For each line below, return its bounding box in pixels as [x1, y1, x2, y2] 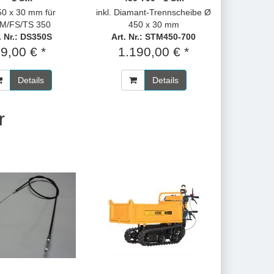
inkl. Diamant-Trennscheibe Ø [96, 7, 212, 17]
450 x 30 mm [128, 20, 179, 29]
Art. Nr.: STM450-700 [111, 32, 196, 42]
